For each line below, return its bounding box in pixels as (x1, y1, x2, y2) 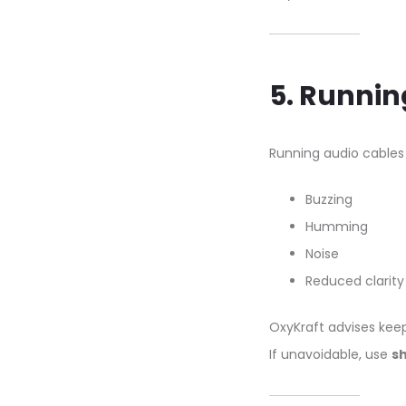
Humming (305, 217, 368, 236)
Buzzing (305, 190, 353, 208)
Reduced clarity (305, 272, 404, 290)
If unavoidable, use (269, 345, 391, 363)
